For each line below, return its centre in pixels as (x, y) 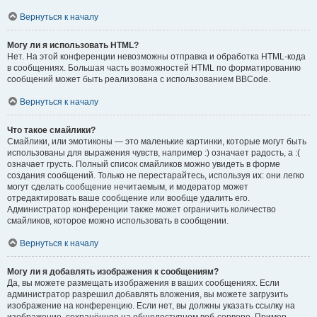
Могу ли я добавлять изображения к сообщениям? (113, 272)
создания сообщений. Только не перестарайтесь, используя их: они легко (156, 175)
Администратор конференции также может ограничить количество (142, 209)
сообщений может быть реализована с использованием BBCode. (139, 79)
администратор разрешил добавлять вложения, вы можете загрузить (148, 294)
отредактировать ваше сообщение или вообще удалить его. (128, 198)
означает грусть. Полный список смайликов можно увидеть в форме (144, 164)
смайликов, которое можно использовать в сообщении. (118, 221)
